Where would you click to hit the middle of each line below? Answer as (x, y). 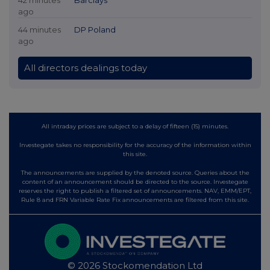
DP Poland (95, 29)
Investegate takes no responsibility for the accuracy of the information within (135, 145)
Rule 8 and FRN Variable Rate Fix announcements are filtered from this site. (135, 199)
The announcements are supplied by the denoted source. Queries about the (135, 172)
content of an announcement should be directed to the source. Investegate (135, 181)
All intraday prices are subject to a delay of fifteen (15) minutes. (135, 126)
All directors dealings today (86, 67)
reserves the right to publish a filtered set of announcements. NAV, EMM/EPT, (135, 190)
